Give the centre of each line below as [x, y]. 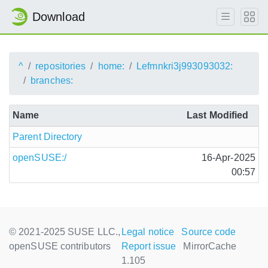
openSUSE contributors [60, 246]
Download [59, 17]
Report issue [149, 246]
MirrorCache [210, 246]
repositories [61, 66]
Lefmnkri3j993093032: [185, 66]
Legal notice [148, 232]
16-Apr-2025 [228, 158]
